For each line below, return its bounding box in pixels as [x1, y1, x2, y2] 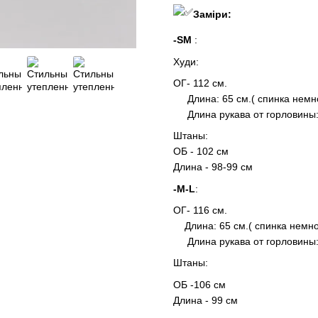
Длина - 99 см [173, 294, 241, 306]
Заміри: [193, 9, 231, 21]
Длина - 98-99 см [173, 161, 253, 173]
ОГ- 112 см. [173, 77, 227, 89]
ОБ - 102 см [173, 146, 229, 158]
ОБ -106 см [173, 278, 226, 290]
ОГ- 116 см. [173, 204, 227, 216]
